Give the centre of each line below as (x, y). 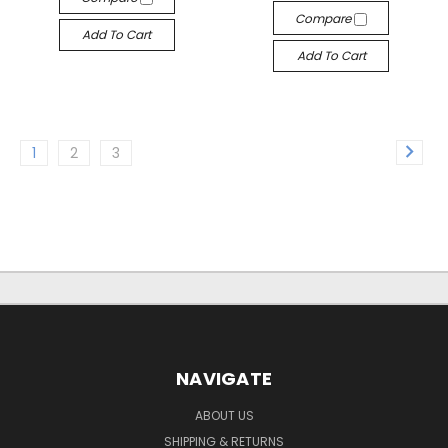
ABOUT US (224, 415)
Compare (325, 18)
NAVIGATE (224, 378)
